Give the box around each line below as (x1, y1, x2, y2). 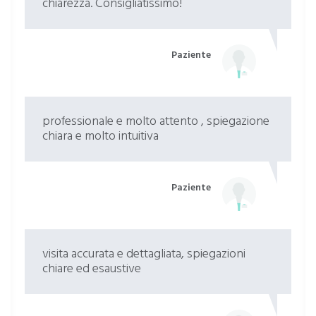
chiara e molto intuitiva (42, 126, 159, 147)
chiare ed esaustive (42, 259, 141, 279)
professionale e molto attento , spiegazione (42, 111, 269, 132)
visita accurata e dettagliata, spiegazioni (42, 244, 245, 265)
